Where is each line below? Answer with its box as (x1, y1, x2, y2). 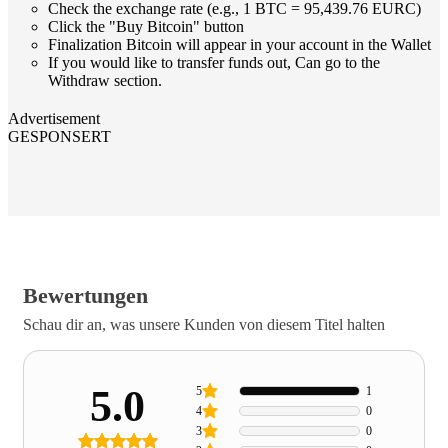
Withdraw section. (48, 71, 162, 89)
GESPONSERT (8, 127, 111, 145)
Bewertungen (23, 282, 148, 308)
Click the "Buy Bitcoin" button (48, 17, 244, 35)
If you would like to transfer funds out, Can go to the (48, 53, 380, 71)
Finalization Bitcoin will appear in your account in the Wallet (48, 35, 431, 53)
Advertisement (8, 109, 100, 127)
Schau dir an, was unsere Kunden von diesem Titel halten (23, 315, 385, 333)
